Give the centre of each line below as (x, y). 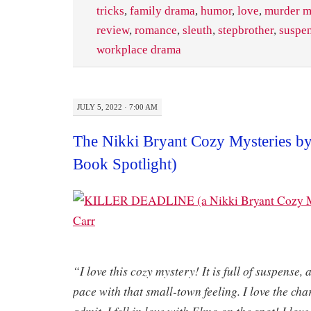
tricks (110, 10)
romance (156, 30)
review (113, 30)
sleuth (197, 30)
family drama (162, 10)
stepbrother (246, 30)
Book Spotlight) (125, 164)
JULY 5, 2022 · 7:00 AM (117, 107)
